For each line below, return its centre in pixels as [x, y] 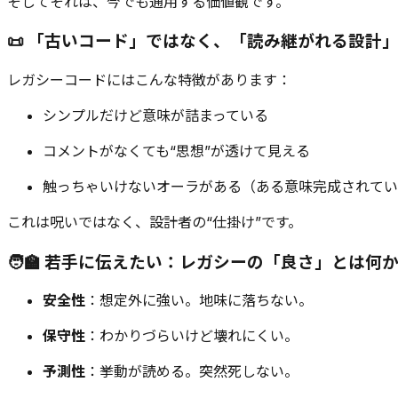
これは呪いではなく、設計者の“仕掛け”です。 [155, 222]
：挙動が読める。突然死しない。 [192, 372]
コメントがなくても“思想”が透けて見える [176, 151]
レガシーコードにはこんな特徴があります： [149, 80]
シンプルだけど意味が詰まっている [155, 115]
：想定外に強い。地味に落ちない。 [199, 301]
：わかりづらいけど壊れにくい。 [192, 336]
